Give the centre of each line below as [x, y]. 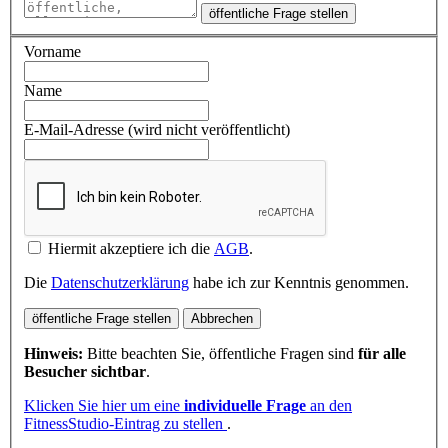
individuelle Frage [245, 406]
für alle [382, 354]
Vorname [52, 52]
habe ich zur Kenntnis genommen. [299, 283]
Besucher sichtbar [85, 372]
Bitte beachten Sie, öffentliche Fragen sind [220, 354]
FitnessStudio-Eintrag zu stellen [125, 424]
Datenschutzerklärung [120, 283]
